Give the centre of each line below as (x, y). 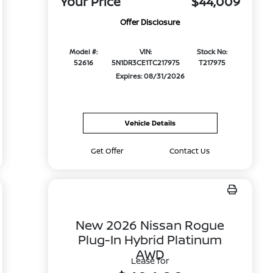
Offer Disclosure (150, 22)
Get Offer (108, 151)
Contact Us (189, 151)
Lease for (150, 261)
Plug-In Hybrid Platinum (150, 239)
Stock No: (212, 52)
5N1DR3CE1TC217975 (145, 63)
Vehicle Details (150, 123)
